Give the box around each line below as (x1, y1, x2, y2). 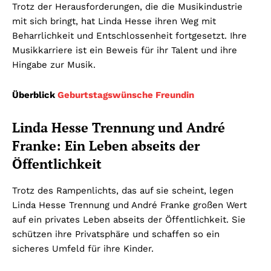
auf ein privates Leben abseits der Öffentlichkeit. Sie (12, 214, 246, 226)
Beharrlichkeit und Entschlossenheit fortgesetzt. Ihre (12, 30, 247, 42)
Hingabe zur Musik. (12, 59, 96, 71)
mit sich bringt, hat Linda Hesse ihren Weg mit (12, 16, 216, 27)
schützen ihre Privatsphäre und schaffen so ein (12, 229, 220, 240)
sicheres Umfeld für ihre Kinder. (12, 243, 154, 255)
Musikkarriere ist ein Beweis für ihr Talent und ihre (12, 45, 237, 56)
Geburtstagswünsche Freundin (57, 90, 194, 101)
